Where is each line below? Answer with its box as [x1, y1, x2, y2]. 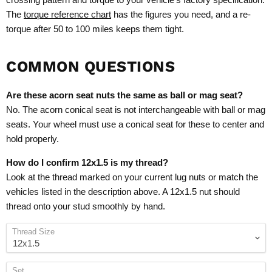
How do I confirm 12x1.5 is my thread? [6, 157, 168, 168]
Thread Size [12, 227, 55, 237]
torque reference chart [24, 9, 111, 20]
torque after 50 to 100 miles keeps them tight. [6, 24, 184, 35]
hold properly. [6, 134, 59, 144]
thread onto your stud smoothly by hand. [6, 201, 165, 212]
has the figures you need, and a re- [111, 9, 251, 20]
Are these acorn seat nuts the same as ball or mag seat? [6, 90, 243, 101]
